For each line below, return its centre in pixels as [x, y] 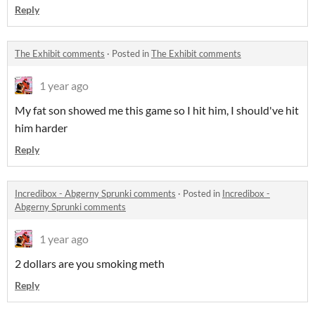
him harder [41, 128]
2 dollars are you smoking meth [90, 263]
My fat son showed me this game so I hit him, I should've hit [157, 110]
